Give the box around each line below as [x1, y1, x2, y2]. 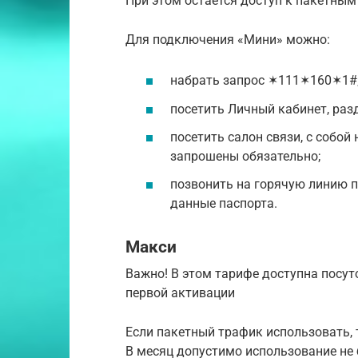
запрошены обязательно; [170, 148, 320, 164]
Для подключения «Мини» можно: [125, 32, 330, 48]
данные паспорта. [170, 196, 277, 211]
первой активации [125, 284, 235, 300]
